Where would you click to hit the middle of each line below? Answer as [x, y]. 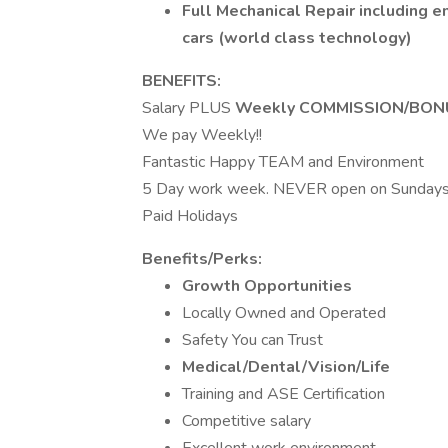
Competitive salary [246, 421]
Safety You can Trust [252, 340]
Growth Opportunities [267, 286]
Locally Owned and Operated [284, 313]
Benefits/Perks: [202, 259]
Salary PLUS [188, 108]
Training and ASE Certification [283, 394]
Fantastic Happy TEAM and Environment [283, 162]
